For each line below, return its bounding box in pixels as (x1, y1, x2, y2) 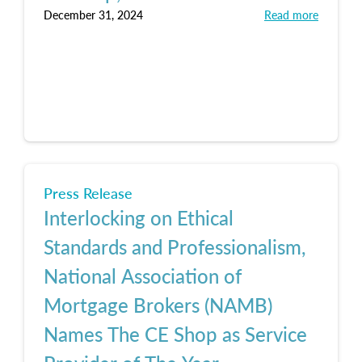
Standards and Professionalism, (44, 233, 306, 260)
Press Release (44, 183, 133, 203)
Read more (264, 6, 318, 23)
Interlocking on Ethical (44, 204, 234, 231)
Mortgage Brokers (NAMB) (44, 291, 272, 318)
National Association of (44, 262, 242, 289)
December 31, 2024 (44, 6, 143, 23)
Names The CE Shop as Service (44, 320, 307, 347)
